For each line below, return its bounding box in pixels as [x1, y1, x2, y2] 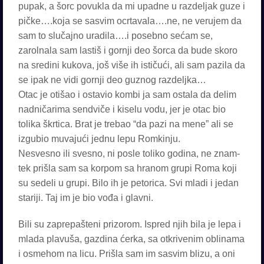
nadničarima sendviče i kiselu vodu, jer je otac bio [18, 104, 226, 114]
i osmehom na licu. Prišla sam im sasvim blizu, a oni [18, 249, 235, 259]
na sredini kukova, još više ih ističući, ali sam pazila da [18, 60, 245, 70]
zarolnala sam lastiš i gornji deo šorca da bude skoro [18, 45, 237, 55]
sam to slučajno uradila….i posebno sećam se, [18, 31, 213, 41]
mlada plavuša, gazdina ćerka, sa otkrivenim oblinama [18, 234, 245, 244]
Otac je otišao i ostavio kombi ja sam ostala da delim [18, 90, 236, 100]
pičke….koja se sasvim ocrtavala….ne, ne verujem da [18, 16, 242, 26]
